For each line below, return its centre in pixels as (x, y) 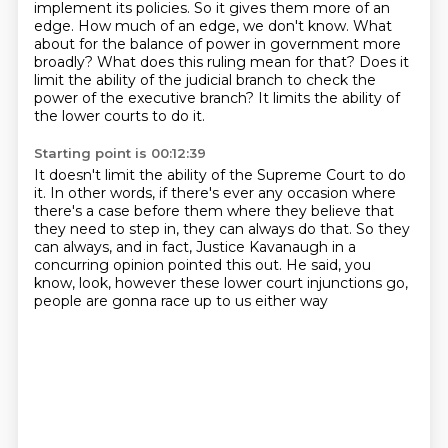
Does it (383, 62)
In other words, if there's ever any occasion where (222, 193)
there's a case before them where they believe (199, 211)
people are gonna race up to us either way (180, 301)
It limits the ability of (328, 98)
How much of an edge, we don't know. (215, 26)
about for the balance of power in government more (217, 44)
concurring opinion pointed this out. (159, 265)
